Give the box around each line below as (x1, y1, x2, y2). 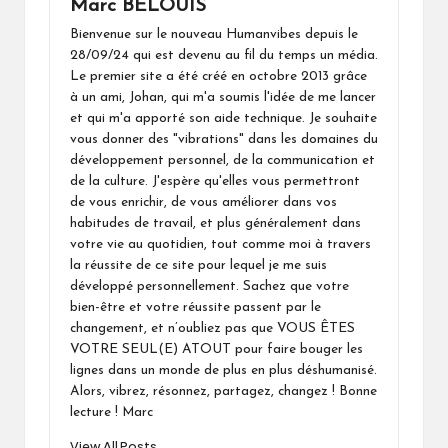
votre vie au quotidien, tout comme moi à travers (70, 238, 371, 252)
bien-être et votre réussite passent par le (70, 301, 321, 315)
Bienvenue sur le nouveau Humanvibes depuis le (70, 28, 358, 42)
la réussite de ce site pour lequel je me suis (70, 259, 327, 273)
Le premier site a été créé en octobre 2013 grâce (70, 70, 367, 84)
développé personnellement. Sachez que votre (70, 280, 349, 294)
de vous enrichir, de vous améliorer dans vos (70, 196, 337, 210)
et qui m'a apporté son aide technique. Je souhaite (70, 112, 377, 126)
